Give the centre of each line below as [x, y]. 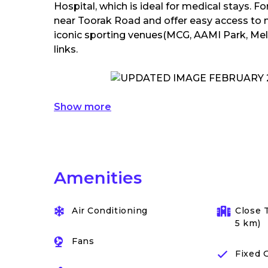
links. [66, 49]
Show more [83, 107]
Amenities [98, 178]
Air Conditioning [110, 211]
